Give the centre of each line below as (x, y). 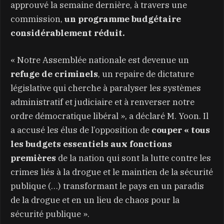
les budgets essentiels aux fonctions (91, 144)
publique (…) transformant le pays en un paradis (107, 186)
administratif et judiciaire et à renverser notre (102, 102)
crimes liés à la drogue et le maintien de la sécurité (112, 172)
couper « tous (181, 130)
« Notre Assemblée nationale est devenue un (100, 60)
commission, (37, 19)
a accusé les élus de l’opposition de (81, 130)
